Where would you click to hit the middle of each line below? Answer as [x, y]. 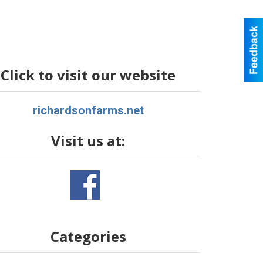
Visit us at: [88, 141]
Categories [88, 236]
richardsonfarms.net [88, 110]
